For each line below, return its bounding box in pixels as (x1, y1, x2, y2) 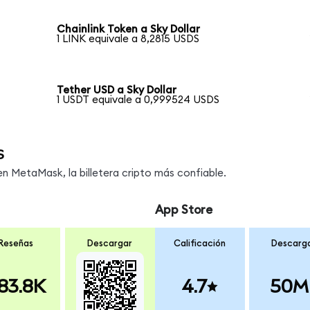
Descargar (87, 239, 133, 249)
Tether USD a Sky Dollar (57, 84, 177, 95)
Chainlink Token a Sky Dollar (57, 24, 201, 35)
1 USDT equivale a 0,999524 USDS (57, 94, 220, 105)
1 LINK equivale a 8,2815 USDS (57, 34, 200, 45)
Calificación (174, 239, 226, 249)
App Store (154, 203, 212, 216)
